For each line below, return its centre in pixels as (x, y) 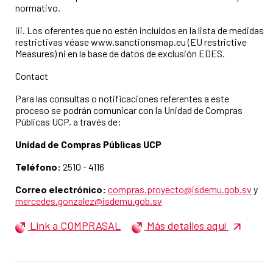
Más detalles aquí (186, 225)
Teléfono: (39, 166)
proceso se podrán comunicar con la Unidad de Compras (129, 110)
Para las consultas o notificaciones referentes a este (122, 98)
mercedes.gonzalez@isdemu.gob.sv (89, 200)
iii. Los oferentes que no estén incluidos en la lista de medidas (140, 30)
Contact (32, 76)
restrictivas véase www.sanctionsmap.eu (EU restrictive (131, 41)
